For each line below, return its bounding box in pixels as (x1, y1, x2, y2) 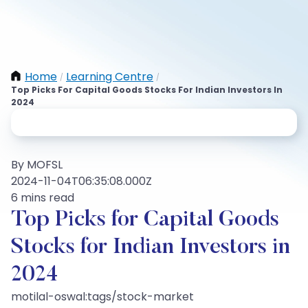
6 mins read (11, 190, 74, 206)
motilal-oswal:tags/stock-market (11, 289, 194, 305)
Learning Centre (66, 69, 153, 85)
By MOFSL (11, 157, 63, 173)
